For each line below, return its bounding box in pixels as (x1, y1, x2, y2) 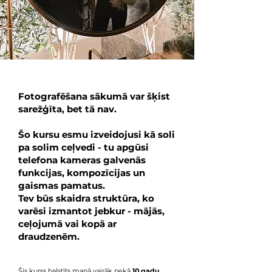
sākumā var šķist (87, 90, 170, 102)
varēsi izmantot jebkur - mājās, (18, 205, 165, 217)
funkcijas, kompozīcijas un (18, 167, 145, 178)
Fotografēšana (18, 90, 87, 102)
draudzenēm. (18, 231, 80, 242)
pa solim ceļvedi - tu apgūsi (18, 141, 149, 153)
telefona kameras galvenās (18, 154, 146, 166)
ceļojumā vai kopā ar (18, 218, 117, 229)
